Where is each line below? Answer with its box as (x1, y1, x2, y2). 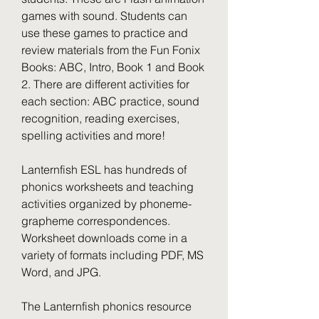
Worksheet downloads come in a (21, 231, 187, 245)
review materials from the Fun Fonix (21, 43, 200, 57)
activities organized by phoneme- (21, 197, 192, 211)
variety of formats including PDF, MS (21, 248, 204, 262)
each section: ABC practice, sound (21, 94, 199, 108)
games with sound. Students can (21, 9, 187, 23)
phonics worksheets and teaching (21, 179, 194, 194)
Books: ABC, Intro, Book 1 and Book (21, 60, 204, 74)
